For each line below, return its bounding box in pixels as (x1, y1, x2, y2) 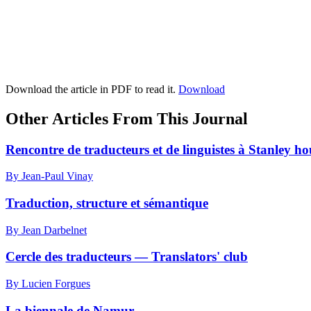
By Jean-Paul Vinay (6, 170, 93, 183)
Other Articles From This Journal (6, 109, 248, 128)
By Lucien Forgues (6, 278, 90, 290)
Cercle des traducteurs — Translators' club (6, 249, 248, 264)
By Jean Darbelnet (6, 224, 87, 236)
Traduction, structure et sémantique (6, 195, 208, 210)
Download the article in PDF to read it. (6, 83, 178, 95)
